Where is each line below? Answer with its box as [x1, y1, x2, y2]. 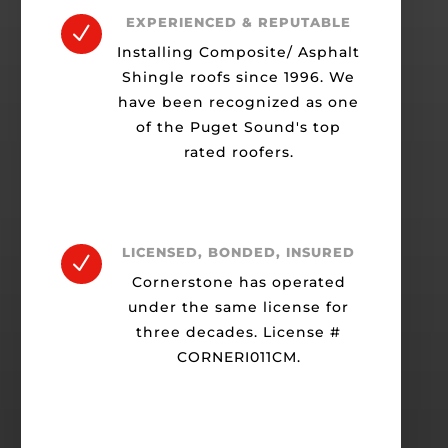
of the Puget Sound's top [136, 118, 341, 137]
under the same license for [128, 298, 349, 317]
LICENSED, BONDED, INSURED [122, 244, 355, 261]
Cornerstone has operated [131, 273, 346, 292]
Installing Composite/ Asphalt [117, 43, 360, 62]
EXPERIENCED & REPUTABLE [126, 14, 351, 31]
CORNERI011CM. [176, 348, 301, 367]
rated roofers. [183, 143, 294, 162]
